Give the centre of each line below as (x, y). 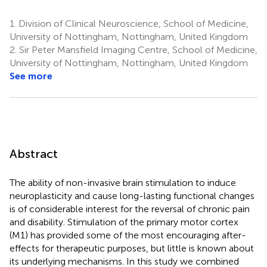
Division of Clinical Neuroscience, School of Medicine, (132, 23)
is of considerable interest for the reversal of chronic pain (130, 209)
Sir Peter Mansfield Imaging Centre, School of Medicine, (137, 49)
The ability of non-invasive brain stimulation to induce (123, 182)
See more (31, 76)
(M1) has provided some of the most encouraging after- (128, 235)
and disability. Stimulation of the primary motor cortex (124, 222)
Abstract (34, 153)
